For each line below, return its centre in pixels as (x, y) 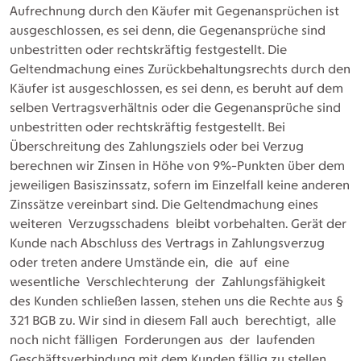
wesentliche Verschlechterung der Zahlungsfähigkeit (169, 282)
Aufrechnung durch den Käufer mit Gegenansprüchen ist (174, 11)
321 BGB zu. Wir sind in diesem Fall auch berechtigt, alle (174, 320)
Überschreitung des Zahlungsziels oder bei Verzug (157, 146)
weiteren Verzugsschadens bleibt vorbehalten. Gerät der (178, 224)
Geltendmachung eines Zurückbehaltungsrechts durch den (180, 69)
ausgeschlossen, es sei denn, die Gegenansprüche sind (168, 30)
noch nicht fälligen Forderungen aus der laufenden (162, 340)
